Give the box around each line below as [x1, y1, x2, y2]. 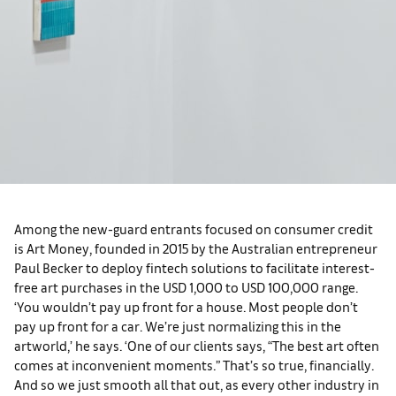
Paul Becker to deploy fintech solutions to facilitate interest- [14, 258, 375, 276]
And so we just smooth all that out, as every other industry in [14, 375, 379, 392]
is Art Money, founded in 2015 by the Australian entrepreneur [14, 239, 377, 256]
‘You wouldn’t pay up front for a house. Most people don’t [14, 297, 358, 315]
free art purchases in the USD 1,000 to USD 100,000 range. [14, 278, 358, 295]
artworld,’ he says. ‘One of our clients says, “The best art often [14, 336, 379, 354]
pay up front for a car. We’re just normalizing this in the [14, 316, 341, 334]
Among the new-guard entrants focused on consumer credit [14, 219, 373, 237]
